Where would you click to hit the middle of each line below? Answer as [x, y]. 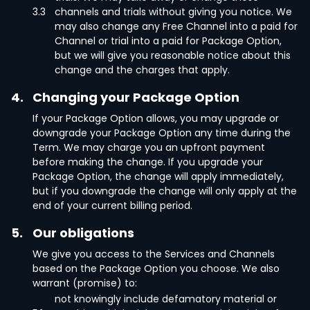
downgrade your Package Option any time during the [162, 133]
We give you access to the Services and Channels [154, 254]
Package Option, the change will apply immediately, [158, 176]
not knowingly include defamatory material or [166, 299]
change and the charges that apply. [142, 70]
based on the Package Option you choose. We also [156, 268]
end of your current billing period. [112, 206]
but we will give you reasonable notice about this [173, 55]
